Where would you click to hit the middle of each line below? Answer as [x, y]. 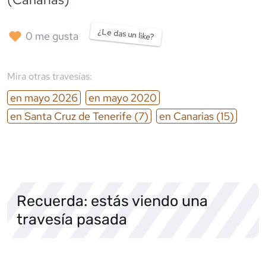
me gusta [56, 36]
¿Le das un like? [126, 34]
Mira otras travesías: [50, 76]
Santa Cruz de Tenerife [78, 116]
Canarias [194, 116]
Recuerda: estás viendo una [112, 200]
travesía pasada [72, 219]
